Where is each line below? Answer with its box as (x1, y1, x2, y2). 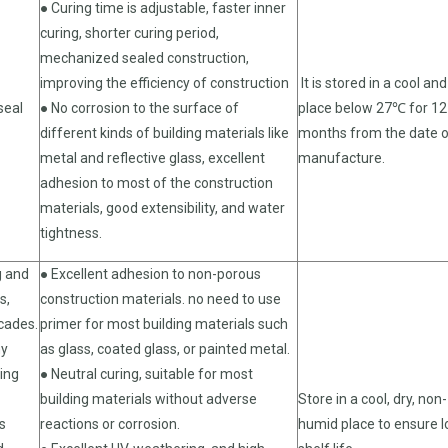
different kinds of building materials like (40, 124, 289, 141)
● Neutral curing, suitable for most (40, 365, 253, 382)
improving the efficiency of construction (40, 74, 289, 91)
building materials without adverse (40, 390, 257, 407)
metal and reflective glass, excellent (40, 149, 265, 166)
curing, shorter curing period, (40, 24, 219, 41)
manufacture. (298, 149, 388, 166)
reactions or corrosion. (40, 415, 180, 432)
